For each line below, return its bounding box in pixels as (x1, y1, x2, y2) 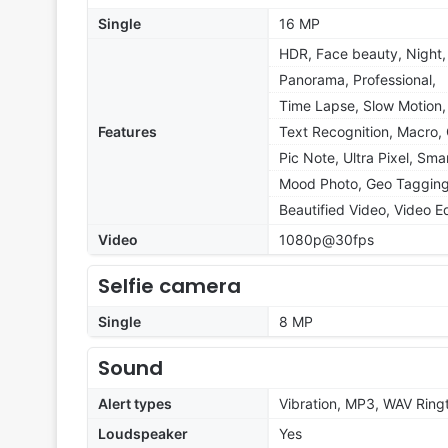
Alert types (98, 395, 172, 413)
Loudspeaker (98, 425, 188, 443)
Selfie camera (98, 272, 241, 301)
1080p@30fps (279, 231, 374, 249)
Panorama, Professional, (279, 71, 436, 89)
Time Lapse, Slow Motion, (279, 97, 446, 115)
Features (98, 123, 157, 141)
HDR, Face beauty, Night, (279, 45, 446, 63)
